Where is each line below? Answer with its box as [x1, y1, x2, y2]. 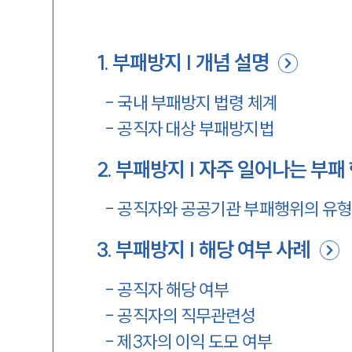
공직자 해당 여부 [117, 278, 229, 301]
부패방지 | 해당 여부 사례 [115, 236, 311, 262]
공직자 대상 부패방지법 [117, 117, 274, 140]
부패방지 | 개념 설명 [112, 49, 269, 75]
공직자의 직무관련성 [117, 304, 256, 327]
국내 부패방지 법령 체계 [117, 91, 277, 114]
